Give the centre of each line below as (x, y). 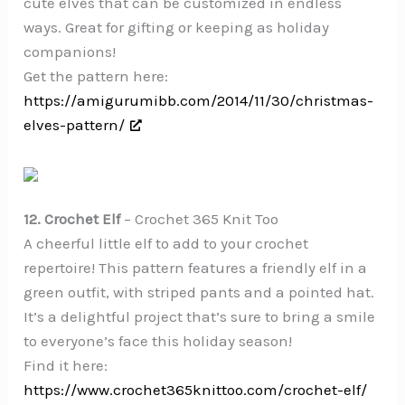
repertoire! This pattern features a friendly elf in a (196, 268)
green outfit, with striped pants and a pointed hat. (199, 292)
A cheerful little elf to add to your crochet (166, 244)
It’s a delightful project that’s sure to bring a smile (200, 317)
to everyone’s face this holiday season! (158, 341)
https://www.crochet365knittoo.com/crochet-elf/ (196, 390)
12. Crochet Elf (72, 219)
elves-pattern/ (75, 124)
